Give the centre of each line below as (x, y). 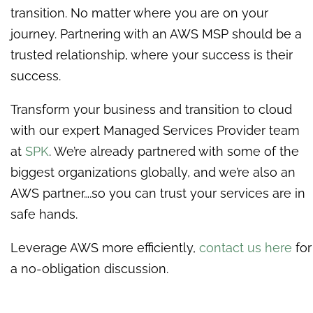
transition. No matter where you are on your (139, 13)
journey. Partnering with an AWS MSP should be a (156, 34)
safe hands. (46, 214)
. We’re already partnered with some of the (174, 151)
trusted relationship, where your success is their (152, 54)
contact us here (246, 247)
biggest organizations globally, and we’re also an (153, 172)
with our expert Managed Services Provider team (155, 130)
